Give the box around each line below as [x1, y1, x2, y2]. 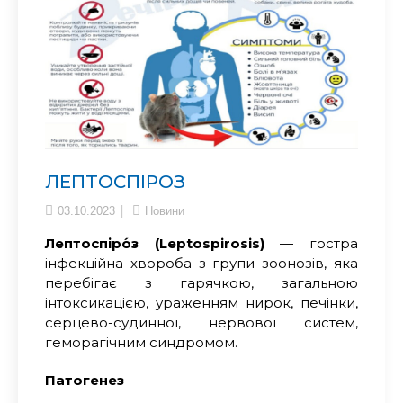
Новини [145, 203, 184, 218]
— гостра [280, 234, 359, 252]
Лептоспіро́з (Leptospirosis [45, 234, 260, 252]
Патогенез [45, 371, 124, 389]
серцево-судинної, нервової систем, [45, 313, 358, 331]
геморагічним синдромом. [45, 333, 237, 351]
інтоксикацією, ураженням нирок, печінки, [45, 293, 358, 311]
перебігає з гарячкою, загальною [45, 273, 358, 291]
